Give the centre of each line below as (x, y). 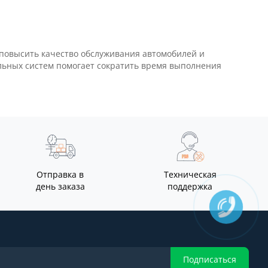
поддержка (190, 186)
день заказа (60, 186)
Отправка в (60, 174)
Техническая (190, 174)
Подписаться (210, 259)
